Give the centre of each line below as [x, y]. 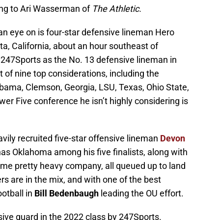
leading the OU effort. [141, 193]
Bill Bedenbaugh [67, 193]
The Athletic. [117, 9]
